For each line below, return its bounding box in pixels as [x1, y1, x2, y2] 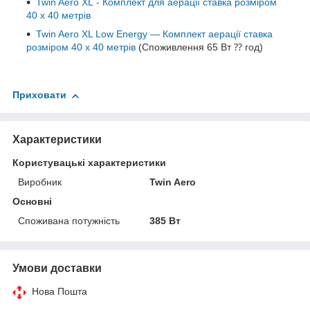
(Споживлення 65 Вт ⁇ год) [136, 42, 263, 53]
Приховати [12, 89, 66, 101]
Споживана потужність [18, 215, 120, 227]
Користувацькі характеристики [12, 157, 166, 169]
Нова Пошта [32, 286, 87, 298]
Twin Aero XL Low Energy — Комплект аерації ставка [36, 28, 273, 40]
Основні [12, 196, 52, 208]
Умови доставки [12, 262, 102, 275]
